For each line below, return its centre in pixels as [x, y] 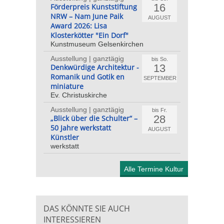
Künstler [65, 137]
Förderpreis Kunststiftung [94, 6]
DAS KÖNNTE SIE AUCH [87, 208]
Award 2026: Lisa [79, 25]
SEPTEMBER [160, 78]
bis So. [159, 59]
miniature [67, 86]
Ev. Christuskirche [79, 95]
